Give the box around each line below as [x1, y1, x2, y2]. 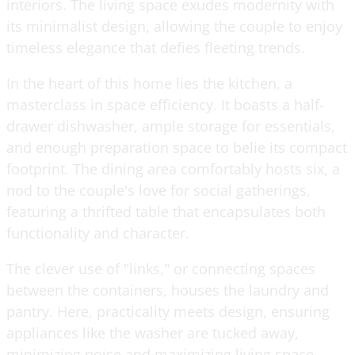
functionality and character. [6, 223, 189, 242]
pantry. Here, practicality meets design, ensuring [6, 301, 330, 321]
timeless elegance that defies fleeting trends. [6, 37, 305, 57]
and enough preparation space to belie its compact [6, 137, 347, 157]
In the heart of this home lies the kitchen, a [6, 73, 292, 93]
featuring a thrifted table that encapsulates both [6, 201, 326, 221]
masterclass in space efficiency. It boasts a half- [6, 94, 324, 114]
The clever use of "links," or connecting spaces [6, 258, 315, 278]
